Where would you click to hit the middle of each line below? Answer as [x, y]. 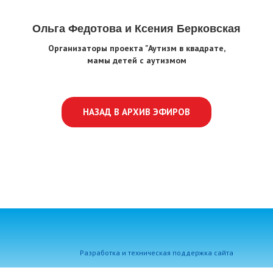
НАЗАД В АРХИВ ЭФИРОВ [136, 112]
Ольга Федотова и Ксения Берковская [136, 28]
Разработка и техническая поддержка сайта [156, 252]
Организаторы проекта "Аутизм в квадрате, [136, 48]
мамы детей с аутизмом [136, 60]
